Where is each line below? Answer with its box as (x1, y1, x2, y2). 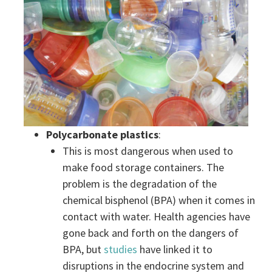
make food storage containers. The (63, 160, 225, 174)
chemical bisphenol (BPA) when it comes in (63, 192, 256, 207)
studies (104, 242, 138, 256)
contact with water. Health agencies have (63, 209, 251, 223)
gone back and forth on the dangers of (63, 225, 239, 240)
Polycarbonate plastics (46, 127, 159, 141)
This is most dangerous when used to (63, 143, 234, 158)
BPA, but (63, 242, 104, 256)
